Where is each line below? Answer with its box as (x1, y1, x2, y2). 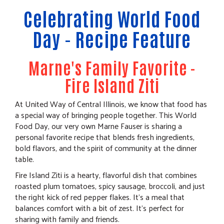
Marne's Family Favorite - (28, 57, 196, 77)
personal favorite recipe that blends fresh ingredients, (15, 129, 194, 144)
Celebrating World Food (23, 5, 200, 30)
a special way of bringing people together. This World (15, 107, 196, 122)
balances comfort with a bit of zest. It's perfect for (15, 200, 184, 215)
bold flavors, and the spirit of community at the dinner (15, 140, 197, 155)
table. (15, 151, 34, 166)
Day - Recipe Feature (33, 26, 191, 50)
